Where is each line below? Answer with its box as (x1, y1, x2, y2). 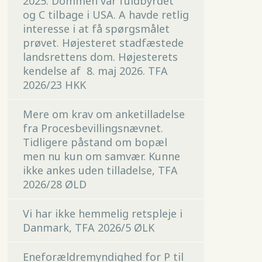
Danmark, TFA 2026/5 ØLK (22, 220, 154, 235)
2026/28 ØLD (22, 177, 87, 192)
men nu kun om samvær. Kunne (22, 149, 180, 164)
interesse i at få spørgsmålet (22, 22, 170, 36)
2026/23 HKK (22, 78, 86, 92)
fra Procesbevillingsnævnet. (22, 121, 163, 136)
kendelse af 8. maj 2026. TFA (22, 64, 168, 78)
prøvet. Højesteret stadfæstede (22, 36, 184, 50)
